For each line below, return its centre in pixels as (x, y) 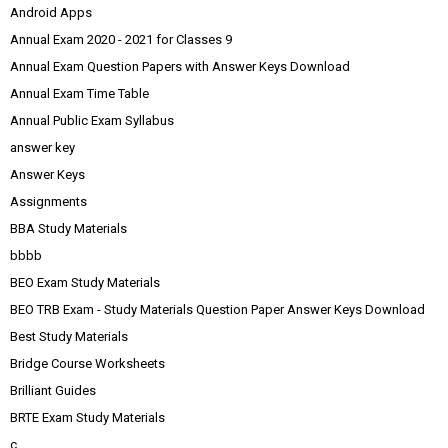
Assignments (48, 202)
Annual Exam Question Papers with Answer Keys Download (180, 67)
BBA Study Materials (68, 229)
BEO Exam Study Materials (85, 283)
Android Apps (51, 13)
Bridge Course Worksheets (87, 364)
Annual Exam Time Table (79, 94)
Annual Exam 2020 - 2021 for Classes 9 (121, 40)
